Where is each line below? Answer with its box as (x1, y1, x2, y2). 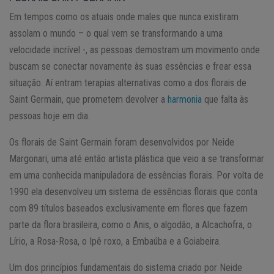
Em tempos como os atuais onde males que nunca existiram (9, 10, 239, 23)
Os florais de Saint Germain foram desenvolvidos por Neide (9, 136, 234, 148)
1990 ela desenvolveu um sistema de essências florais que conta (9, 185, 257, 198)
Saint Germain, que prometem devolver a (9, 93, 168, 105)
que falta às (202, 93, 248, 105)
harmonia (168, 93, 202, 105)
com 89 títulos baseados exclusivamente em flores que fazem (9, 202, 248, 214)
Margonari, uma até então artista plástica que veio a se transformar (9, 152, 264, 165)
